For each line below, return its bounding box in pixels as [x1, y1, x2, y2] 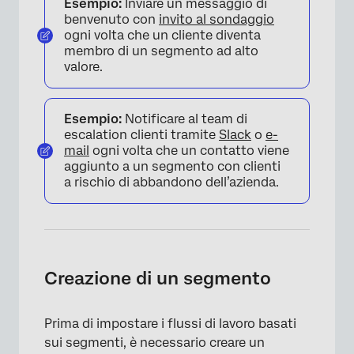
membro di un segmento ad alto [64, 43, 258, 58]
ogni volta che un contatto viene [89, 143, 289, 158]
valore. [64, 59, 103, 74]
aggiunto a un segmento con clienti [64, 159, 281, 174]
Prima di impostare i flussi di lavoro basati [44, 316, 296, 331]
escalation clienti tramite [64, 127, 219, 142]
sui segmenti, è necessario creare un [44, 335, 265, 350]
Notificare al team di [122, 111, 247, 126]
